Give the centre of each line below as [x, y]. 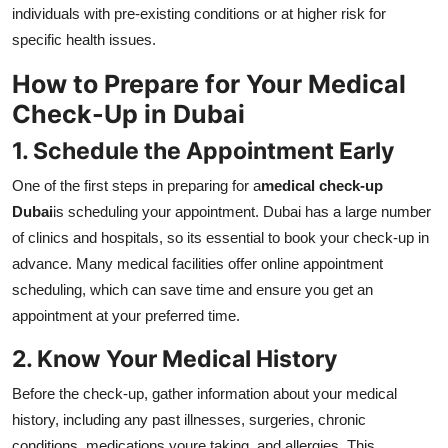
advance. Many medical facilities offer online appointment [197, 264]
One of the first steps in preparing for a [136, 186]
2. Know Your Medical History [174, 359]
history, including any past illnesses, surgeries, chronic [189, 420]
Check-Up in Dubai [128, 114]
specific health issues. [84, 40]
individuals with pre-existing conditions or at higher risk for [199, 14]
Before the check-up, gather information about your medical [204, 394]
